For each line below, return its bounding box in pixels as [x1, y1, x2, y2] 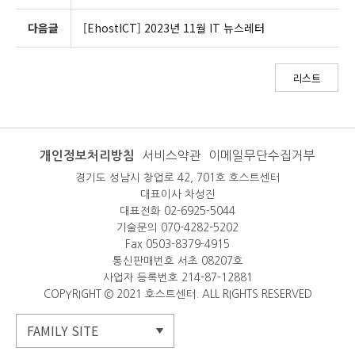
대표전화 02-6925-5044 [120, 205, 235, 217]
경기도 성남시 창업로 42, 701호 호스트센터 [74, 172, 281, 184]
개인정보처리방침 [40, 149, 136, 162]
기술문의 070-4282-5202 [116, 222, 239, 234]
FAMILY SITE [27, 321, 99, 340]
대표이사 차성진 [139, 189, 216, 200]
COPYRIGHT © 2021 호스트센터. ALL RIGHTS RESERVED [43, 288, 312, 300]
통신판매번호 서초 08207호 [112, 255, 243, 267]
